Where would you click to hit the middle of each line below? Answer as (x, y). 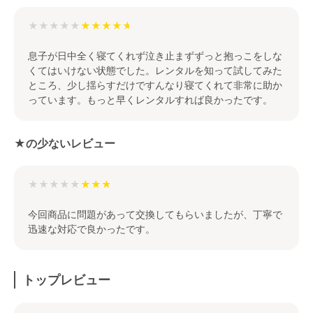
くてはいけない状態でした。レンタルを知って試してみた (155, 70)
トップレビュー (66, 279)
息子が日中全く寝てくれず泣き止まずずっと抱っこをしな (155, 55)
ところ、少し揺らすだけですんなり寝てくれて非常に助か (155, 85)
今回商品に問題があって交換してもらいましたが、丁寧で (155, 214)
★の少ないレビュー (65, 143)
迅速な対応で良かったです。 (92, 228)
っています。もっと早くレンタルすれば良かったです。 (150, 99)
